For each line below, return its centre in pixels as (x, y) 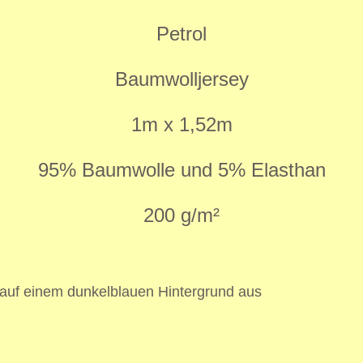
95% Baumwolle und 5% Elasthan (181, 169)
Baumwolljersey (181, 79)
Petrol (181, 33)
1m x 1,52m (181, 124)
